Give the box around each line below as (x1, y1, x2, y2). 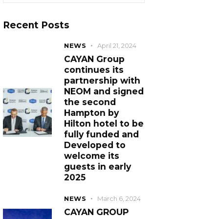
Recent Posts (3, 20, 70, 31)
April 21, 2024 (97, 42, 137, 50)
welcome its (64, 151, 120, 161)
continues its (64, 65, 124, 75)
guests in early (64, 161, 131, 172)
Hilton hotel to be (64, 118, 144, 129)
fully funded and (64, 129, 139, 140)
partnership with (64, 75, 141, 86)
